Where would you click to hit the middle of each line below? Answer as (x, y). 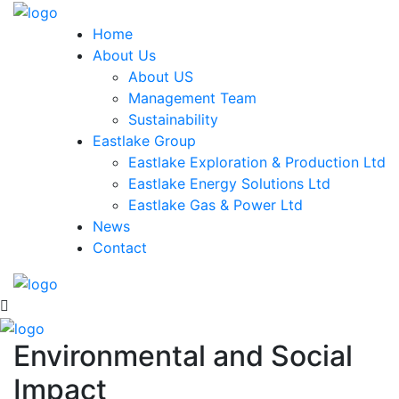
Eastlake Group (144, 140)
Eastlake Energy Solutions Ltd (229, 183)
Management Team (192, 98)
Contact (120, 247)
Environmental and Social (183, 355)
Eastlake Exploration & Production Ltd (257, 162)
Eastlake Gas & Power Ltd (216, 204)
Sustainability (173, 119)
